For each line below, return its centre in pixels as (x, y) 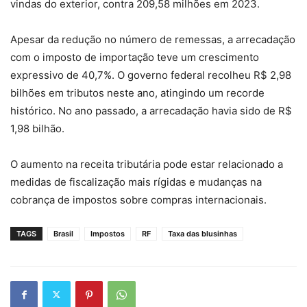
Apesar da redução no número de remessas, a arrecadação (153, 39)
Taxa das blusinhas (202, 233)
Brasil (63, 233)
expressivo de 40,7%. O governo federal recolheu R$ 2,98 (151, 75)
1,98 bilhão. (37, 128)
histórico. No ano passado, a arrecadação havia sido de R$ (151, 110)
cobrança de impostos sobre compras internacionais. (138, 199)
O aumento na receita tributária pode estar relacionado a (147, 164)
